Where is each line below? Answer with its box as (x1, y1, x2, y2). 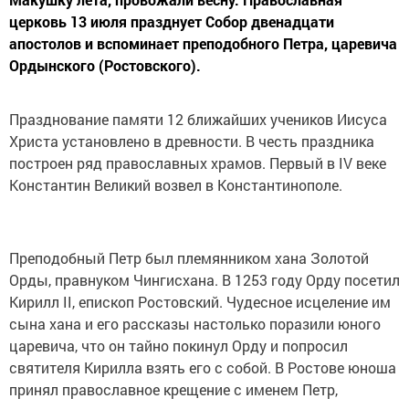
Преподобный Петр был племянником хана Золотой (9, 247, 369, 267)
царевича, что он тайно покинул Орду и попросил (9, 335, 348, 355)
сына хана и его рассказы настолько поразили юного (9, 313, 381, 333)
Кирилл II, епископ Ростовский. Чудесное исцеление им (9, 291, 391, 311)
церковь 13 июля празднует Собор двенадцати (9, 11, 334, 31)
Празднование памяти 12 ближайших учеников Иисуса (9, 109, 387, 129)
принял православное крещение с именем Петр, (9, 379, 338, 399)
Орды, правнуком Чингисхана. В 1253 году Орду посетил (9, 269, 400, 289)
